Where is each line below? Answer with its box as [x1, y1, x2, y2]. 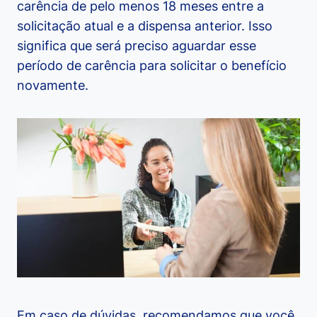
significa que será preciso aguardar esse [17, 38, 256, 54]
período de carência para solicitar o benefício [17, 58, 287, 74]
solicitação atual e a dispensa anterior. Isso [17, 18, 272, 34]
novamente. [17, 78, 88, 93]
